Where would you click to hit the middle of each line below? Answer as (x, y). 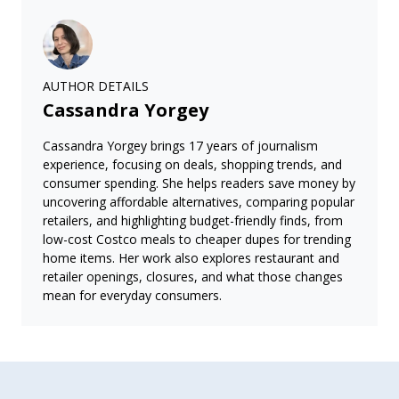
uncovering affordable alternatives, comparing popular (199, 201)
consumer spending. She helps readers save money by (199, 183)
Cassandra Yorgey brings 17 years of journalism (180, 145)
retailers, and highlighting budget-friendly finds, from (193, 220)
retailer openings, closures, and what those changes (193, 276)
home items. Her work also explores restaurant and (191, 257)
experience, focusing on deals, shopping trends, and (192, 164)
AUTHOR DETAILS (96, 85)
